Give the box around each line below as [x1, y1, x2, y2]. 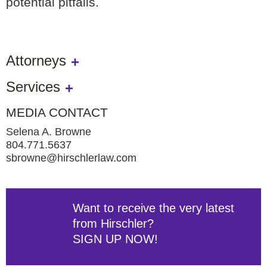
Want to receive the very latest [73, 201, 234, 215]
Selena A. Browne [6, 126, 91, 138]
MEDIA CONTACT [6, 105, 108, 119]
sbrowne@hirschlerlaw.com [6, 152, 136, 164]
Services [6, 79, 60, 95]
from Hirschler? [73, 217, 154, 230]
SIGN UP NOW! [73, 232, 158, 246]
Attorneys [6, 52, 66, 69]
